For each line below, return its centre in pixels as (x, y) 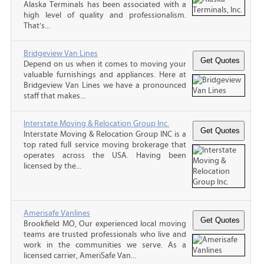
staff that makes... (55, 96)
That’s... (37, 26)
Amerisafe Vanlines (57, 213)
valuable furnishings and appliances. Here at (105, 75)
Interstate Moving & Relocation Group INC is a (105, 134)
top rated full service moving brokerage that (105, 145)
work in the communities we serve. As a (105, 245)
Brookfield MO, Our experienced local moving (105, 224)
